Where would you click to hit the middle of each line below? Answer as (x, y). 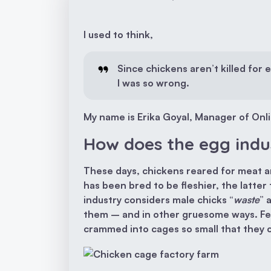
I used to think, (118, 35)
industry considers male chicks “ (158, 200)
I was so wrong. (153, 83)
